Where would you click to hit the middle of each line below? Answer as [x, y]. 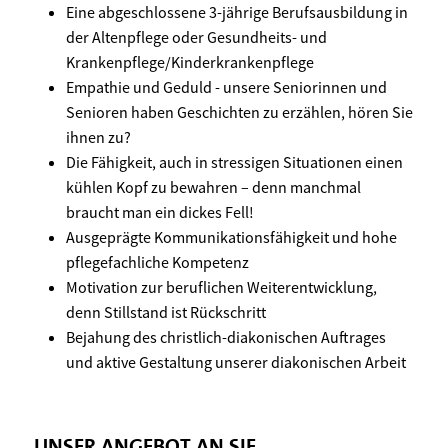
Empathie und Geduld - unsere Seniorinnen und [226, 86]
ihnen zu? [98, 136]
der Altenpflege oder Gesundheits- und [196, 36]
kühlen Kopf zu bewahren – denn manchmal [213, 186]
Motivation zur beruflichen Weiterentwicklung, [221, 286]
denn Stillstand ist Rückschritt [166, 311]
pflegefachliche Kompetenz [157, 261]
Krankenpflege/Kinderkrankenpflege [190, 61]
